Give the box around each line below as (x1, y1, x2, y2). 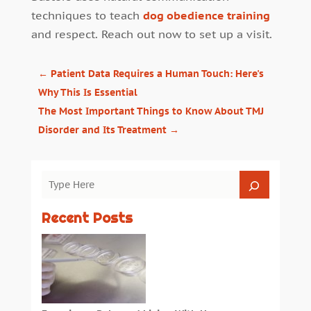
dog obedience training (142, 8, 270, 23)
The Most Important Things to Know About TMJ (37, 105, 264, 118)
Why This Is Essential (37, 86, 137, 99)
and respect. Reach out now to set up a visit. (31, 27, 272, 42)
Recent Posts (41, 209, 133, 228)
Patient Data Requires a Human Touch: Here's (50, 67, 264, 81)
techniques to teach (31, 8, 143, 23)
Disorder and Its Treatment (37, 124, 167, 137)
